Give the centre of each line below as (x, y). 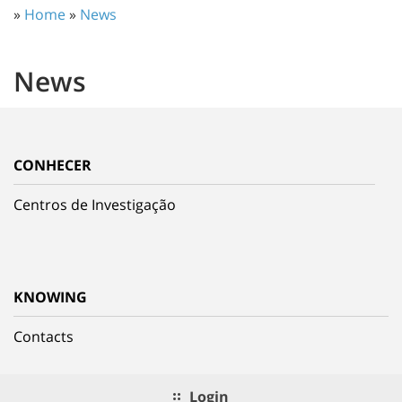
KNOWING (50, 297)
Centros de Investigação (95, 204)
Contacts (44, 336)
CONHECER (52, 165)
